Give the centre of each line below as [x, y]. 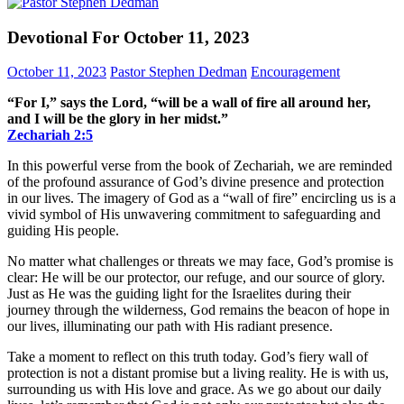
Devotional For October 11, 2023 [129, 37]
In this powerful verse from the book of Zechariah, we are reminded [200, 166]
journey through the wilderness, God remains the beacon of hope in [198, 310]
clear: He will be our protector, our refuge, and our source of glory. [196, 278]
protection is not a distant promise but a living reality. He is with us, [198, 373]
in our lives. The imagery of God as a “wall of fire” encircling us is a [202, 198]
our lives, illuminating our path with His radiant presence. [170, 326]
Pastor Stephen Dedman [179, 72]
